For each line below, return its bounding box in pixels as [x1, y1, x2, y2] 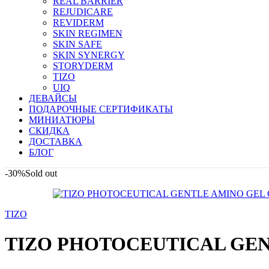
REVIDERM [53, 17, 104, 28]
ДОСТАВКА [29, 136, 82, 147]
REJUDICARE [53, 7, 113, 17]
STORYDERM [53, 61, 113, 71]
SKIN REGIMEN [53, 28, 122, 39]
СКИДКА [29, 125, 70, 136]
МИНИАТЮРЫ [29, 115, 95, 125]
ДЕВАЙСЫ [29, 93, 77, 104]
